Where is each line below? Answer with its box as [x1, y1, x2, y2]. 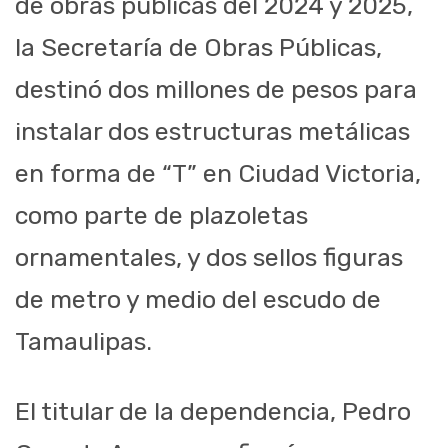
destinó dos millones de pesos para [15, 75, 417, 105]
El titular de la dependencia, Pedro [15, 397, 411, 427]
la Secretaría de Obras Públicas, [15, 33, 382, 63]
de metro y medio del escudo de [15, 285, 381, 315]
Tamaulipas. [15, 327, 152, 357]
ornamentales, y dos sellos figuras [15, 243, 403, 273]
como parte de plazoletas [15, 201, 308, 231]
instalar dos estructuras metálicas [15, 117, 410, 147]
